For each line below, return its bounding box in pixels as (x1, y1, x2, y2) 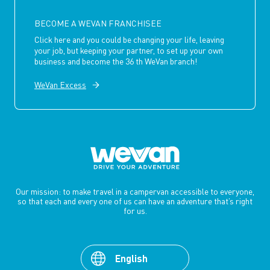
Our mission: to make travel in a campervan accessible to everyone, (16, 186, 254, 197)
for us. (123, 206, 147, 216)
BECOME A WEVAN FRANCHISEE (34, 18, 162, 29)
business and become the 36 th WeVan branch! (34, 56, 197, 67)
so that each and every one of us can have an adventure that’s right (17, 196, 253, 207)
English (115, 253, 148, 265)
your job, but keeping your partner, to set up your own (34, 45, 223, 56)
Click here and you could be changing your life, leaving (34, 34, 224, 45)
